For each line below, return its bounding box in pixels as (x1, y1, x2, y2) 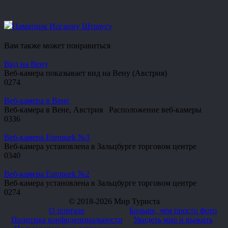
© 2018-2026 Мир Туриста (68, 197, 160, 206)
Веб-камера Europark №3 (4, 133, 90, 142)
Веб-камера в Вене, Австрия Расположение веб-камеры (4, 105, 202, 115)
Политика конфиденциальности (11, 215, 123, 224)
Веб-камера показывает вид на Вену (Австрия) (4, 69, 171, 78)
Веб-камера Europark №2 (4, 169, 90, 179)
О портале (49, 206, 85, 215)
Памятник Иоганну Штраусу (12, 22, 112, 31)
